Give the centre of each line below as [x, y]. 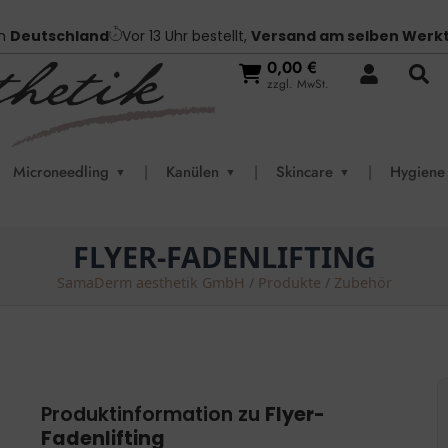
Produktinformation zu [152, 414]
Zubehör [362, 282]
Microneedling [61, 171]
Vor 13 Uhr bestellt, [186, 35]
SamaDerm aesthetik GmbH [150, 282]
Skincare [304, 171]
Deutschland [59, 35]
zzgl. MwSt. [298, 83]
